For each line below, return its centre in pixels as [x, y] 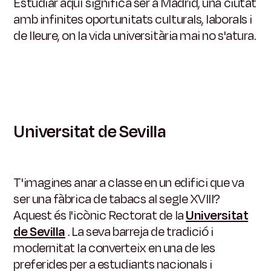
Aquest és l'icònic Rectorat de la [99, 216]
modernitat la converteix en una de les [114, 248]
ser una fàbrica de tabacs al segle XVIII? [117, 199]
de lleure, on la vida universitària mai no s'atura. [135, 36]
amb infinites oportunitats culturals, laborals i [133, 20]
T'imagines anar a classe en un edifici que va [129, 183]
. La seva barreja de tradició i [140, 232]
